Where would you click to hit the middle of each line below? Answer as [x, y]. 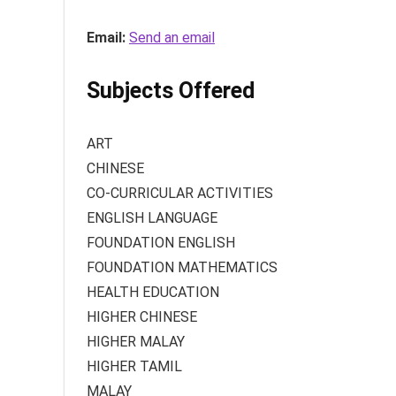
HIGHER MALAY [136, 342]
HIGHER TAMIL [134, 366]
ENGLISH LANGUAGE [152, 218]
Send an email [172, 38]
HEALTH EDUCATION [153, 292]
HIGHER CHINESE [142, 317]
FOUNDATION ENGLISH [161, 243]
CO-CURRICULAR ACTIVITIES [180, 193]
